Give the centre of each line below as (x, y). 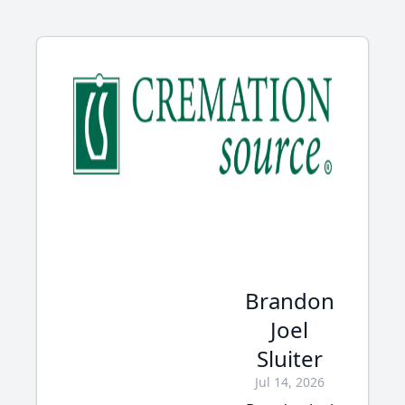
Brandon (289, 301)
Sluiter (289, 358)
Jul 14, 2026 (289, 382)
